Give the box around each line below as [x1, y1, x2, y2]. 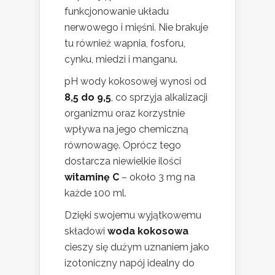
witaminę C [64, 171, 119, 183]
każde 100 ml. [64, 187, 126, 199]
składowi [64, 225, 107, 237]
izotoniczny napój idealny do [64, 257, 195, 269]
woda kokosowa [107, 225, 188, 237]
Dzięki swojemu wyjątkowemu [64, 209, 201, 221]
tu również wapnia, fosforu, [64, 37, 185, 49]
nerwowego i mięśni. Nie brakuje [64, 21, 208, 33]
